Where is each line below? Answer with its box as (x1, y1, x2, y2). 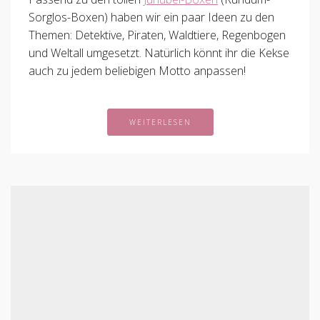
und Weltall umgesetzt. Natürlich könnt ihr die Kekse (29, 45, 289, 61)
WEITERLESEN (129, 117, 191, 127)
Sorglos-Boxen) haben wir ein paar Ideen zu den (29, 9, 274, 25)
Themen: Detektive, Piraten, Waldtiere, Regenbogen (29, 27, 286, 43)
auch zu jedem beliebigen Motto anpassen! (29, 63, 246, 79)
